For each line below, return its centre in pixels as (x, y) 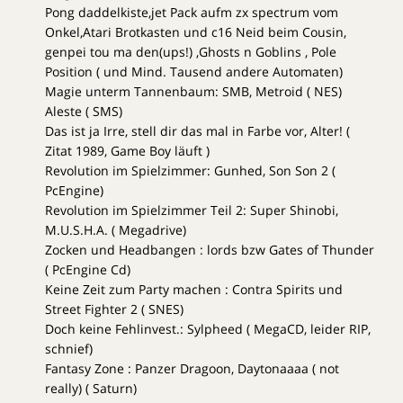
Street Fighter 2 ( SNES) (114, 309)
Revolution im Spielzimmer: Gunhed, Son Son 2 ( (190, 170)
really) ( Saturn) (91, 388)
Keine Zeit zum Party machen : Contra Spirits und (194, 289)
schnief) (69, 348)
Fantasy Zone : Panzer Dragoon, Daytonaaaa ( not (192, 368)
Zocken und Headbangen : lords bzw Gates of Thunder (210, 249)
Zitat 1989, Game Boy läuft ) (127, 150)
